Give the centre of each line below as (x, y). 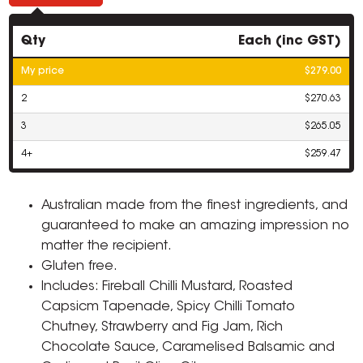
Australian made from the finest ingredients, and (195, 206)
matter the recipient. (107, 247)
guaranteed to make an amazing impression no (196, 226)
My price (43, 72)
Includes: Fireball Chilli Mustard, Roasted (167, 287)
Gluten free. (80, 267)
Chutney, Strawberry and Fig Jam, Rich (162, 328)
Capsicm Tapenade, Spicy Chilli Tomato (169, 307)
